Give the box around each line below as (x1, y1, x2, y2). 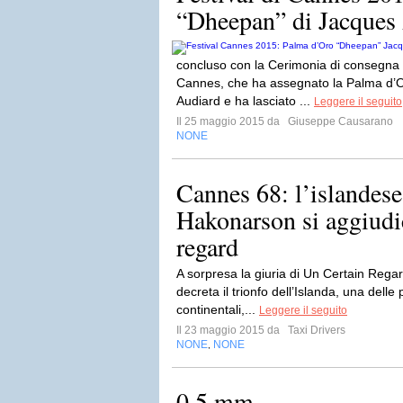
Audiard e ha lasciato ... (176, 94, 314, 108)
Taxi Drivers (285, 324, 345, 336)
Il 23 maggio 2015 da (176, 324, 285, 336)
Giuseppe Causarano (285, 115, 393, 128)
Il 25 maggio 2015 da (176, 115, 285, 128)
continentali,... (176, 302, 259, 317)
